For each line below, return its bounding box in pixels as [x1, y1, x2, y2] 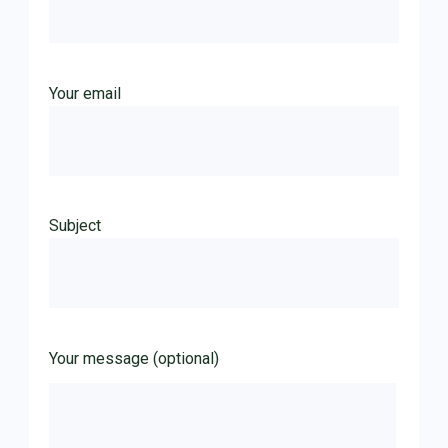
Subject [49, 216, 101, 235]
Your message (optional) [49, 348, 219, 368]
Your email [49, 83, 121, 103]
